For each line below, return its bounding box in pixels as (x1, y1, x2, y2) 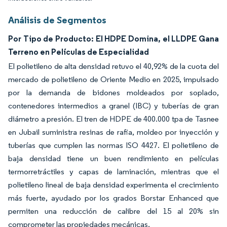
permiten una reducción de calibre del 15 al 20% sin (8, 206, 219, 216)
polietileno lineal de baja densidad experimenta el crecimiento (8, 180, 219, 190)
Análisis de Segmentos (8, 14, 106, 26)
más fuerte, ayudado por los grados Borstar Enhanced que (8, 193, 219, 203)
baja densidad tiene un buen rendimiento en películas (8, 154, 219, 163)
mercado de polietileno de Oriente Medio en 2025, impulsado (8, 74, 219, 84)
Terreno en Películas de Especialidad (8, 47, 149, 57)
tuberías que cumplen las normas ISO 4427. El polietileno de (8, 140, 219, 150)
